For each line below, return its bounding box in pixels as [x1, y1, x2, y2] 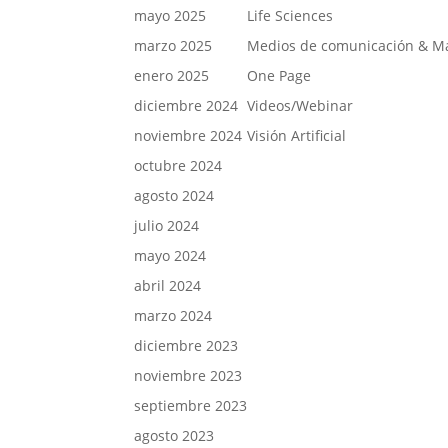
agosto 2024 [134, 185, 215, 205]
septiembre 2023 [134, 395, 248, 415]
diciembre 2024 [134, 95, 239, 115]
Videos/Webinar [247, 95, 354, 115]
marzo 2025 [134, 35, 213, 55]
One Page [247, 65, 312, 85]
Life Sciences [247, 5, 334, 25]
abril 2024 [134, 275, 202, 295]
